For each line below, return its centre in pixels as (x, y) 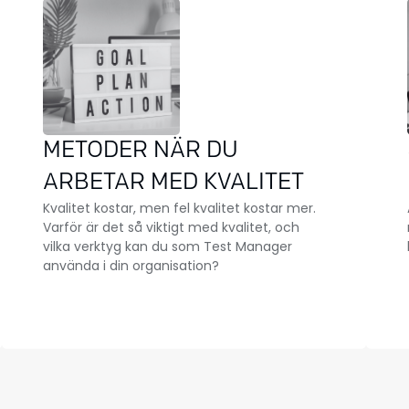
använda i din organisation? (131, 266)
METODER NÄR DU (140, 152)
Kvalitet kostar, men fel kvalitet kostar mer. (179, 209)
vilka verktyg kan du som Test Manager (167, 247)
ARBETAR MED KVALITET (173, 184)
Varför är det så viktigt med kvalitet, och (171, 228)
